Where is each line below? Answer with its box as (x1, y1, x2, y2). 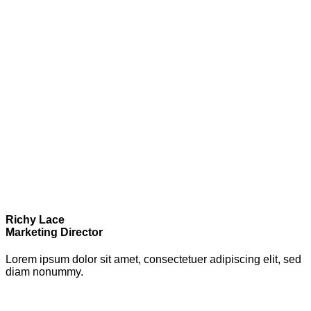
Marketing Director (6, 226, 103, 238)
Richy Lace (6, 213, 65, 226)
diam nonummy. (6, 265, 83, 278)
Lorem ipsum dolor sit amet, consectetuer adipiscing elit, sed (6, 253, 301, 265)
